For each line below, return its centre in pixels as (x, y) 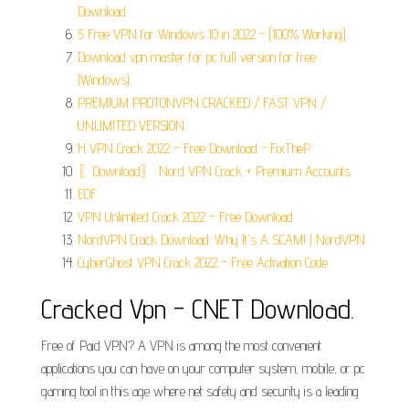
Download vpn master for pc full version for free (197, 57)
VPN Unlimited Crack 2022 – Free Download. (186, 217)
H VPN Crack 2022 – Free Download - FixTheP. (195, 148)
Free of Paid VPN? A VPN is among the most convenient (181, 346)
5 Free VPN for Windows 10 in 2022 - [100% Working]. (213, 34)
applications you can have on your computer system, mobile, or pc (203, 368)
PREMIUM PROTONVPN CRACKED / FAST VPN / (202, 103)
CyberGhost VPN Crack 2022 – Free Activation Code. (204, 262)
